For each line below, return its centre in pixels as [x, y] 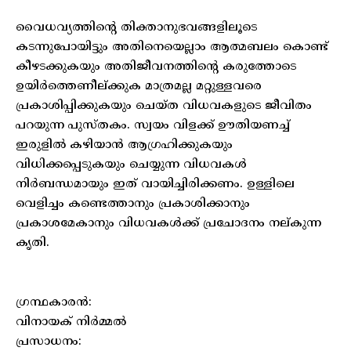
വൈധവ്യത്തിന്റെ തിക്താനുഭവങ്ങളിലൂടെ [136, 27]
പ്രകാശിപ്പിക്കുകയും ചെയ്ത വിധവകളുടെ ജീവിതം [164, 106]
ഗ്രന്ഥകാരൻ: [54, 302]
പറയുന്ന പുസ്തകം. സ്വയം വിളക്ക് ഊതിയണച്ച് [153, 125]
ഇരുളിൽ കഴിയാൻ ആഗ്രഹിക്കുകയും [124, 145]
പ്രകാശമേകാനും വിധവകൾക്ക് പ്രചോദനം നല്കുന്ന [168, 223]
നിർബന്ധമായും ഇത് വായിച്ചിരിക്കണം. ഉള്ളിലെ [155, 184]
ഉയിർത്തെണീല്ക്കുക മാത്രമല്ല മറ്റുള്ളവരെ [139, 86]
